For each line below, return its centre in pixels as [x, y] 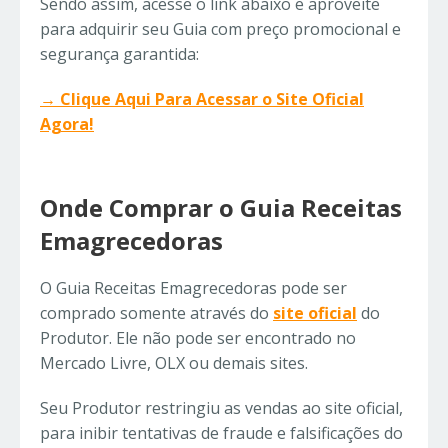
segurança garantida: [119, 54]
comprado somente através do [156, 313]
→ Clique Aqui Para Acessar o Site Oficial [202, 99]
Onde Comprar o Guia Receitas [221, 208]
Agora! [67, 124]
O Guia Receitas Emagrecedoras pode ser [193, 288]
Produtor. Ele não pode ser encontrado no [198, 338]
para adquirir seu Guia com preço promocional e [220, 29]
